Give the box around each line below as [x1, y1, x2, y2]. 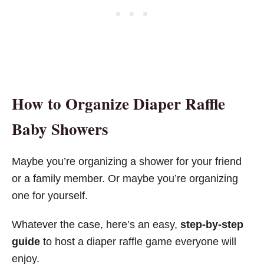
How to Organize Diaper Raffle [12, 91, 225, 115]
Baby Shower [12, 117, 102, 140]
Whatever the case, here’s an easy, [12, 218, 180, 230]
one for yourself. [12, 189, 88, 202]
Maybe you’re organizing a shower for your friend [12, 155, 242, 167]
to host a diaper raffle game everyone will [43, 235, 236, 247]
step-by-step [180, 218, 243, 230]
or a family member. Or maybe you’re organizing [12, 172, 238, 184]
